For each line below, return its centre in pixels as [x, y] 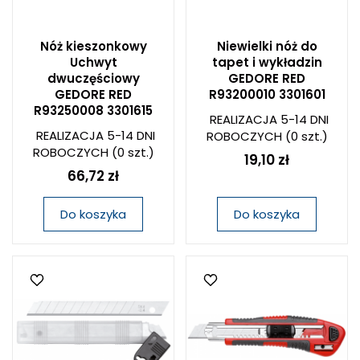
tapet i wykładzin [267, 62]
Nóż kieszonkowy [93, 46]
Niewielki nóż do [267, 46]
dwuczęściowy [93, 78]
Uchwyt [93, 62]
